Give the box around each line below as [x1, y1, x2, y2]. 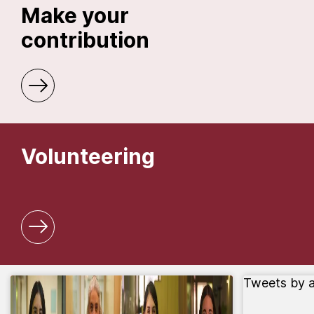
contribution [21, 27, 149, 53]
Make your [21, 2, 129, 28]
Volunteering [21, 144, 155, 170]
